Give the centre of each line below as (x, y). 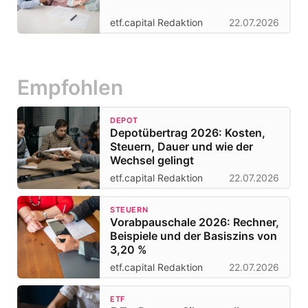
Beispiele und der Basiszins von (194, 235)
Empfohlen (70, 87)
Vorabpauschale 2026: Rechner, (195, 222)
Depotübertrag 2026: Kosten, (188, 132)
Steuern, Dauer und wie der (181, 146)
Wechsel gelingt (152, 160)
